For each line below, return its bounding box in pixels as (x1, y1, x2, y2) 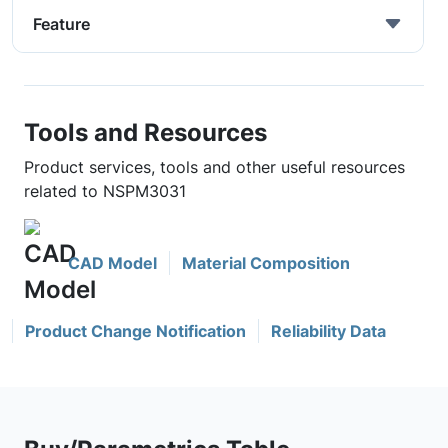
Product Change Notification (25, 321, 246, 341)
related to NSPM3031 (24, 181, 186, 201)
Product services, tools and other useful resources (24, 157, 405, 177)
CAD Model (68, 253, 157, 273)
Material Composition (182, 253, 350, 273)
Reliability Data (271, 321, 386, 341)
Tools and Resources (24, 117, 267, 147)
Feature (33, 14, 90, 34)
